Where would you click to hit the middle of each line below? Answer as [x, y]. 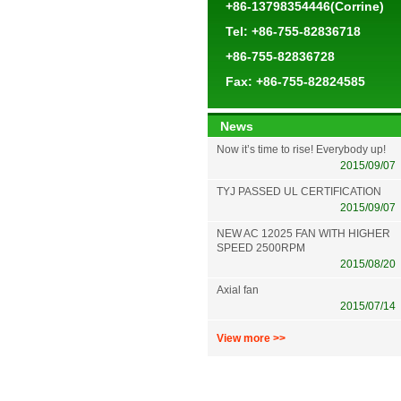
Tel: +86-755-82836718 [293, 31]
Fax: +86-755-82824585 [295, 81]
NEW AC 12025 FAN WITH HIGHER [303, 234]
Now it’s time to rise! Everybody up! [301, 149]
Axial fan [237, 290]
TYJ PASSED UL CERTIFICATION [299, 192]
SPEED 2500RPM [260, 248]
